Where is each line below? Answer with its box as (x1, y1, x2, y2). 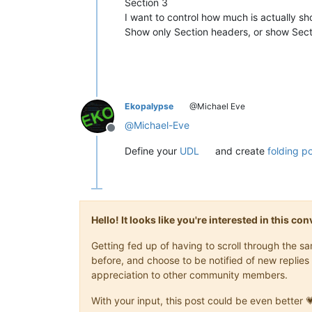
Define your (125, 144, 180, 157)
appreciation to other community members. (91, 268, 288, 281)
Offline (110, 127, 145, 142)
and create (212, 144, 268, 157)
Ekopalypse (125, 100, 173, 111)
